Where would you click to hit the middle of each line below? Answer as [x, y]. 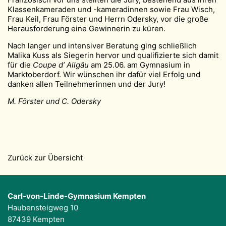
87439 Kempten [36, 219]
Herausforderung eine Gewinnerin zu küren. [87, 29]
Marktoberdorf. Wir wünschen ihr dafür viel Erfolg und [104, 75]
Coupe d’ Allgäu [61, 65]
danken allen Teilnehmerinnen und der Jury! [87, 84]
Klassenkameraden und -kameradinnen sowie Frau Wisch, [111, 10]
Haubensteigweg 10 [43, 208]
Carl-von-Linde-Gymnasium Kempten [77, 196]
